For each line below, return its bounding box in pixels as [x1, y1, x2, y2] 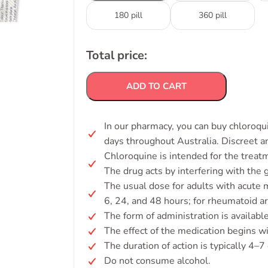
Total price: [86, 47, 147, 63]
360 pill [199, 10, 227, 21]
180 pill [114, 10, 142, 21]
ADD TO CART [126, 80, 187, 92]
